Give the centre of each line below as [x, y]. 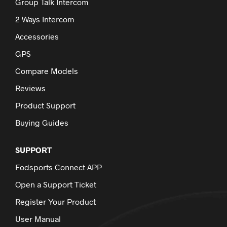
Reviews [30, 88]
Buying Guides [42, 122]
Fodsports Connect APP [59, 167]
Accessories [37, 36]
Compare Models [47, 70]
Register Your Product [55, 201]
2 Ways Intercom [45, 19]
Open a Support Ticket [56, 184]
